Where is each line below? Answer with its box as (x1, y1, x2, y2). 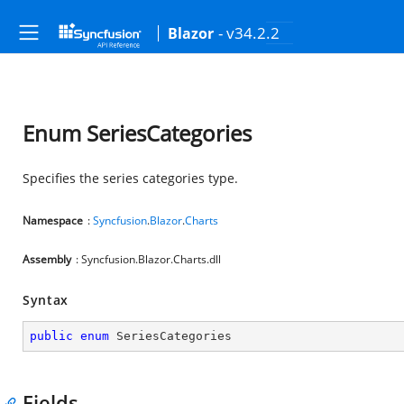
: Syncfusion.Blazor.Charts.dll (76, 252, 221, 267)
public (30, 329, 73, 343)
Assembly (23, 252, 71, 267)
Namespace (23, 213, 83, 228)
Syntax (23, 291, 69, 308)
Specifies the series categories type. (23, 170, 238, 187)
